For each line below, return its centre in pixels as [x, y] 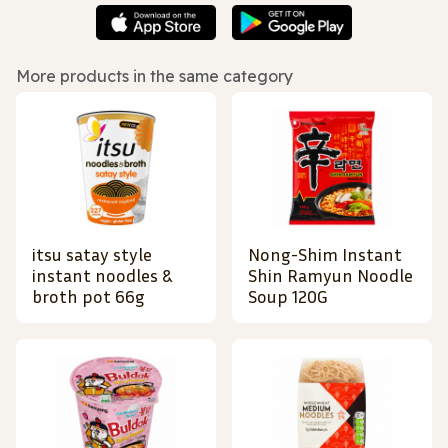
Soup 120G [288, 296]
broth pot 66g [88, 296]
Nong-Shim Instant [325, 254]
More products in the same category [154, 76]
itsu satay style [92, 254]
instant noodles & [102, 275]
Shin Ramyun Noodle [330, 275]
